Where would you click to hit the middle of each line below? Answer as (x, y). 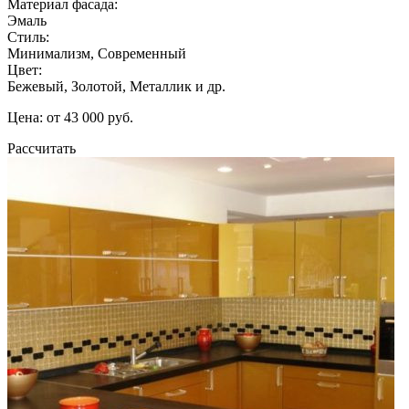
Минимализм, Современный (97, 53)
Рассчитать (42, 148)
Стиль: (28, 37)
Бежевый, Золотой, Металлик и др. (116, 86)
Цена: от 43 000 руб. (70, 117)
